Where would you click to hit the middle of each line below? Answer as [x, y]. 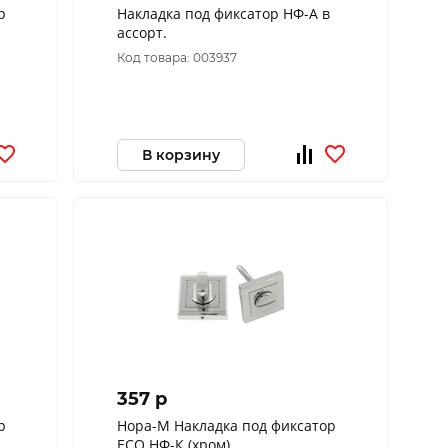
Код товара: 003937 [176, 57]
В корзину [180, 154]
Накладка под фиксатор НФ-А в [223, 13]
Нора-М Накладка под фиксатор [226, 425]
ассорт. [141, 32]
